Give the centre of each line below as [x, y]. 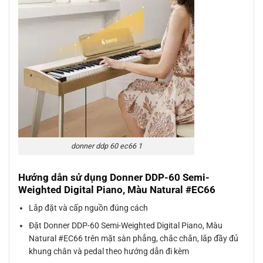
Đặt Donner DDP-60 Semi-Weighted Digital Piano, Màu [126, 226]
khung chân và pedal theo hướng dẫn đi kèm [109, 252]
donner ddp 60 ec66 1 [106, 146]
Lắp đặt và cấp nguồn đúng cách [89, 208]
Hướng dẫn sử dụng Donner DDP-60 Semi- [114, 178]
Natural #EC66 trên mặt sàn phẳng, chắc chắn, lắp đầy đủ [134, 239]
